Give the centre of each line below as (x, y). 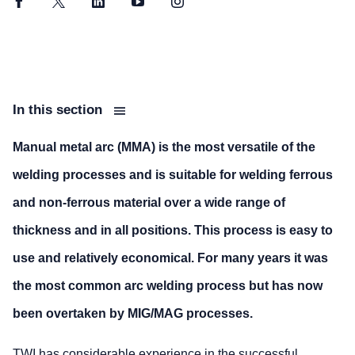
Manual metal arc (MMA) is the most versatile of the (164, 147)
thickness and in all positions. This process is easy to (173, 230)
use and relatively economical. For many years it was (170, 258)
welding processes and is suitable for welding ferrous (173, 175)
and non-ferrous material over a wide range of (149, 202)
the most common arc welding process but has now (168, 286)
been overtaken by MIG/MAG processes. (133, 313)
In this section (59, 110)
